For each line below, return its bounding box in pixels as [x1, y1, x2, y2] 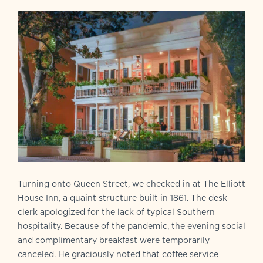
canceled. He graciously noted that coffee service [18, 248, 218, 260]
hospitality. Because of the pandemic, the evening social [18, 220, 245, 232]
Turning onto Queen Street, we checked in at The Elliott [18, 177, 245, 190]
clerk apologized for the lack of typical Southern [18, 205, 215, 218]
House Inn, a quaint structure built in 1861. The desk [18, 191, 227, 204]
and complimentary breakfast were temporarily [18, 234, 210, 246]
